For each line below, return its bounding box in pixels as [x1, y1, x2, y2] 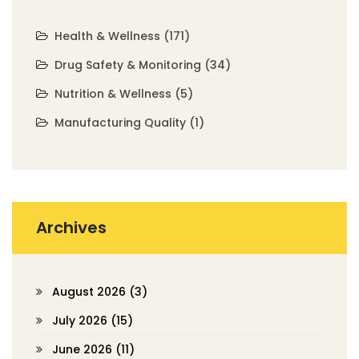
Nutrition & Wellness [54, 86, 175, 102]
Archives [36, 216, 107, 239]
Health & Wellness [54, 28, 163, 44]
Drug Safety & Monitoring [54, 57, 204, 73]
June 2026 [52, 341, 115, 357]
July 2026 [52, 313, 111, 329]
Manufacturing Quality [54, 115, 189, 131]
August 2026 [52, 284, 129, 300]
